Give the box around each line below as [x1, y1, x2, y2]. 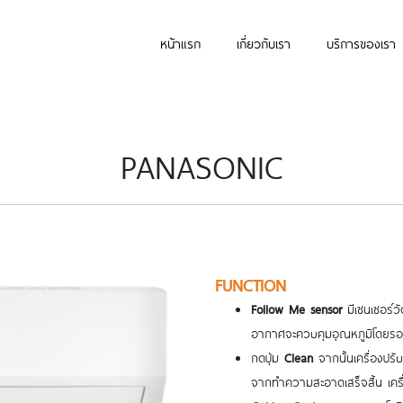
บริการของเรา [327, 33, 396, 53]
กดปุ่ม [251, 348, 284, 367]
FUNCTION [215, 272, 293, 297]
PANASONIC [120, 140, 283, 190]
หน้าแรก [160, 33, 201, 53]
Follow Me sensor [251, 300, 342, 318]
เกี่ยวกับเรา [237, 33, 291, 53]
